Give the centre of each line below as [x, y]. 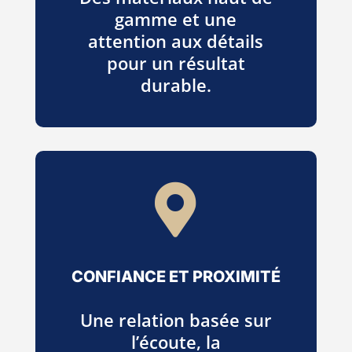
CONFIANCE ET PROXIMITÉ [176, 276]
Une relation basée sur [176, 319]
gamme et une [176, 18]
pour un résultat [176, 62]
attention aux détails [176, 40]
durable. [176, 84]
